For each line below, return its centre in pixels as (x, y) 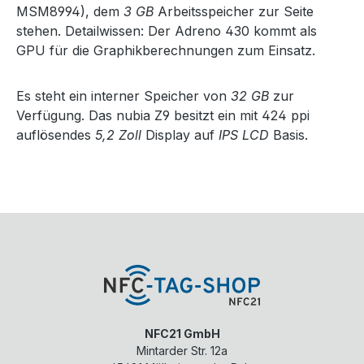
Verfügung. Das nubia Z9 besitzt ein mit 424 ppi (163, 115)
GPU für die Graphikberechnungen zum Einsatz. (166, 50)
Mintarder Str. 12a (182, 351)
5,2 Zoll (118, 134)
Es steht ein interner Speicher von (123, 95)
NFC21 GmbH (182, 334)
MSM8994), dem (70, 11)
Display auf (180, 134)
